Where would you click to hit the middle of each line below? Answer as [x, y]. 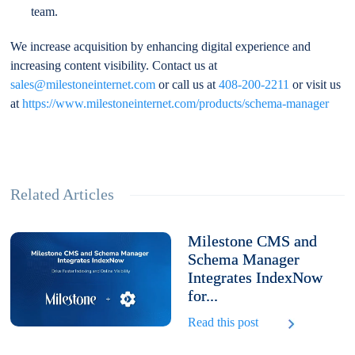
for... [202, 295]
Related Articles [63, 194]
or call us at [187, 84]
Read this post [223, 322]
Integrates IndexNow [255, 277]
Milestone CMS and [252, 240]
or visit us [315, 84]
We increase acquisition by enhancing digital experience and [161, 46]
